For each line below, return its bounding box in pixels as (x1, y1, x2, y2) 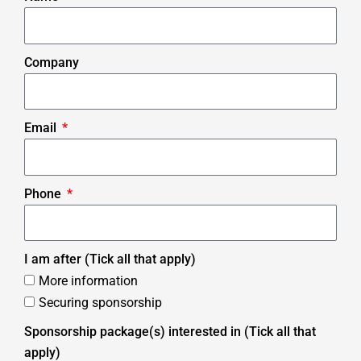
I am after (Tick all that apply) (24, 251, 196, 268)
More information (39, 273, 138, 289)
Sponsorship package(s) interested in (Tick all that (24, 324, 316, 340)
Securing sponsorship (39, 295, 162, 311)
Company (24, 54, 79, 70)
